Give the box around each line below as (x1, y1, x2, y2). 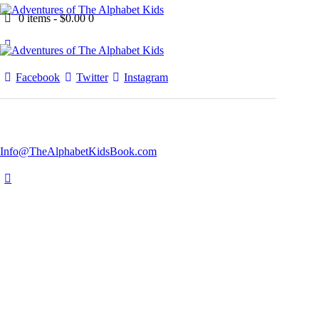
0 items (19, 12, 51, 24)
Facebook (16, 71, 61, 83)
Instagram (124, 71, 169, 83)
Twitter (75, 71, 108, 83)
